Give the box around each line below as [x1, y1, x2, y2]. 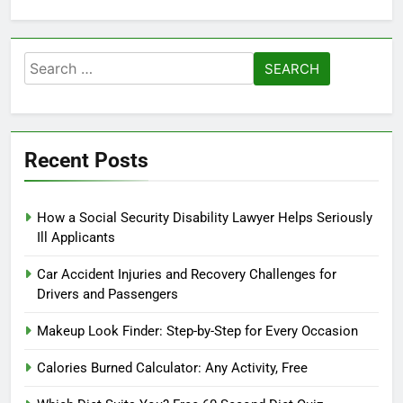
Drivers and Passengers [37, 286, 178, 303]
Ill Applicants [37, 229, 115, 246]
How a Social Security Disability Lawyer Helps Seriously [37, 210, 372, 227]
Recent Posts [24, 148, 148, 174]
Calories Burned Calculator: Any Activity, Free [37, 360, 308, 377]
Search [23, 53, 75, 73]
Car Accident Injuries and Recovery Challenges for [37, 266, 336, 283]
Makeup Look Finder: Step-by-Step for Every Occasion [37, 323, 358, 340]
